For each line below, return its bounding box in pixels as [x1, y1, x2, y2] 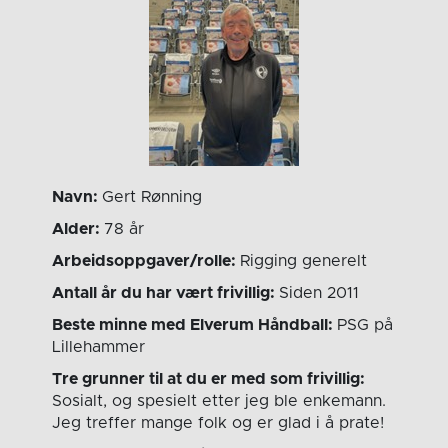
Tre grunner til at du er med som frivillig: [52, 371, 366, 388]
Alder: [52, 221, 105, 238]
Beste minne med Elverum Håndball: [52, 317, 338, 334]
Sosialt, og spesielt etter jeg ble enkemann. [52, 393, 387, 410]
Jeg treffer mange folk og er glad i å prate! [52, 415, 385, 432]
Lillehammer [52, 339, 146, 356]
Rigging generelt [240, 253, 368, 270]
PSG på [337, 317, 394, 334]
